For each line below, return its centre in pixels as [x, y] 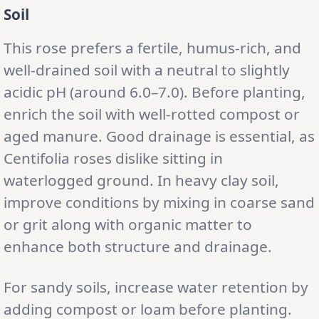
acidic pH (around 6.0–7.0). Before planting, [155, 91]
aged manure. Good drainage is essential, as [159, 136]
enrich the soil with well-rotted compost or [152, 114]
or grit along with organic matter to [128, 224]
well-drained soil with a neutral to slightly [147, 69]
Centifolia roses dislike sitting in [113, 158]
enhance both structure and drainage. [138, 246]
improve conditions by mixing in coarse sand [159, 202]
